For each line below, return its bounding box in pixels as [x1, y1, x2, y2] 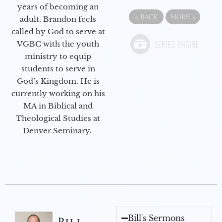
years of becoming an [17, 1, 99, 11]
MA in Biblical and [23, 101, 93, 111]
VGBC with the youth [17, 39, 99, 49]
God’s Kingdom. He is [16, 76, 100, 86]
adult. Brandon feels [20, 14, 96, 24]
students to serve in [21, 63, 95, 73]
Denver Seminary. [22, 125, 94, 135]
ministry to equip [25, 51, 91, 61]
